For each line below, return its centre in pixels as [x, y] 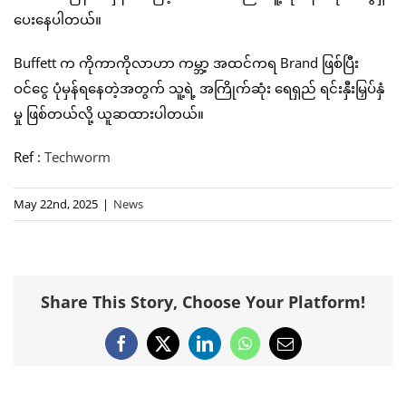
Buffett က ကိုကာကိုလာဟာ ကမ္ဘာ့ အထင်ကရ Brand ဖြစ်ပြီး [186, 62]
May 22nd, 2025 [56, 203]
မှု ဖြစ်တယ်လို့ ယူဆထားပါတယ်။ [109, 113]
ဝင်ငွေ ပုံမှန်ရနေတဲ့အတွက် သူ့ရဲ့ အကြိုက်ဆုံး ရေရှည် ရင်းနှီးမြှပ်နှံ [199, 87]
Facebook [151, 350]
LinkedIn [233, 350]
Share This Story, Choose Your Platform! [203, 302]
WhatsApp [278, 350]
